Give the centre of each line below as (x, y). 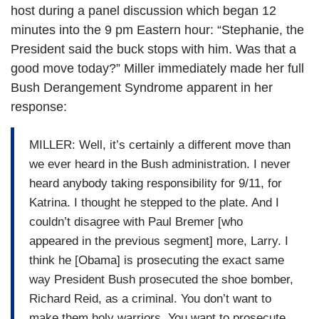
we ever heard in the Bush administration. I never (160, 164)
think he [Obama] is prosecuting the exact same (157, 260)
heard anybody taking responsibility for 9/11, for (156, 183)
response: (39, 107)
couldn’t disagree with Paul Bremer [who (136, 221)
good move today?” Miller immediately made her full (157, 69)
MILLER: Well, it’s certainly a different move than (160, 145)
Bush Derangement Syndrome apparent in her (142, 88)
